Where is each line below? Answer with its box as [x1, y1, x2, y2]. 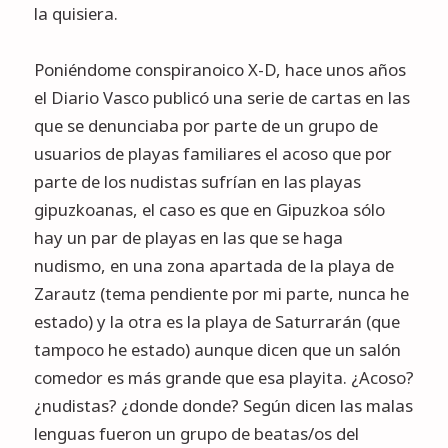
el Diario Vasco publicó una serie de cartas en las [33, 86, 410, 109]
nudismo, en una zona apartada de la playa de [33, 254, 394, 277]
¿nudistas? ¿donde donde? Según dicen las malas [33, 394, 413, 417]
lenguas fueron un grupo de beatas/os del [33, 422, 359, 445]
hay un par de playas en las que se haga [33, 226, 343, 249]
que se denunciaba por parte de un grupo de [33, 114, 378, 137]
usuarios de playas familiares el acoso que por [33, 142, 392, 165]
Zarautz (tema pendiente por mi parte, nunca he [33, 282, 409, 305]
